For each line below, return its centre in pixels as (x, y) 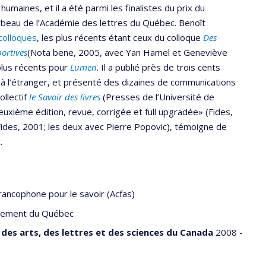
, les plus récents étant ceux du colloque (120, 37)
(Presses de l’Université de (157, 96)
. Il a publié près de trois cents (159, 67)
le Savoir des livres (65, 96)
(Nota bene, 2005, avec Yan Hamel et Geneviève (127, 52)
